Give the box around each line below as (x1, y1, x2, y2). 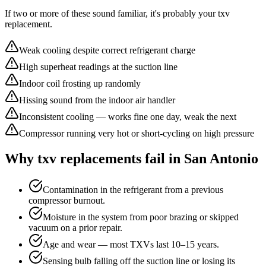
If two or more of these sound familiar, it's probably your (5, 8, 218, 19)
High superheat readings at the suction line (19, 62, 178, 72)
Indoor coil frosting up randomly (19, 78, 141, 89)
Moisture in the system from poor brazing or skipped (43, 212, 239, 223)
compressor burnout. (28, 195, 105, 206)
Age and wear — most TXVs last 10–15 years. (43, 239, 219, 250)
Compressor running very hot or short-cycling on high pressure (19, 128, 254, 139)
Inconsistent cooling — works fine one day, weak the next (19, 112, 236, 122)
